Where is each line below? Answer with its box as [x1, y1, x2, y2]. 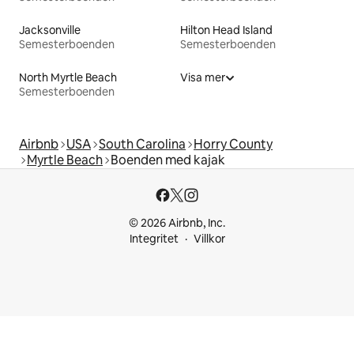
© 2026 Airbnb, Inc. [129, 216, 225, 230]
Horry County [194, 135, 273, 153]
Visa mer [180, 70, 225, 85]
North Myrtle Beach [19, 70, 117, 85]
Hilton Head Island [180, 22, 273, 37]
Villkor [193, 232, 225, 246]
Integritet [129, 232, 179, 246]
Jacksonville [19, 22, 81, 37]
